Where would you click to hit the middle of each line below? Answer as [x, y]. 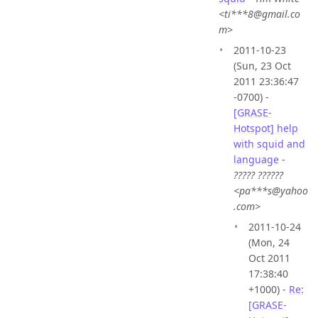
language [256, 160]
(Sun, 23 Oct [262, 66]
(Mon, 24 [269, 243]
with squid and [269, 144]
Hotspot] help [266, 128]
